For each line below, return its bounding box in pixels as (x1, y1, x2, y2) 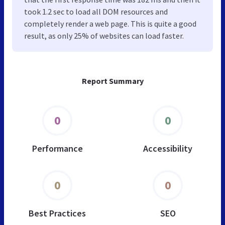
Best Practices (29, 207, 86, 219)
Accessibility (143, 143, 192, 155)
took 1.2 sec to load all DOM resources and (24, 7, 168, 17)
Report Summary (81, 76, 144, 86)
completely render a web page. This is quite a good (24, 19, 196, 29)
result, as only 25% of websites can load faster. (24, 31, 184, 41)
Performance (32, 143, 83, 155)
